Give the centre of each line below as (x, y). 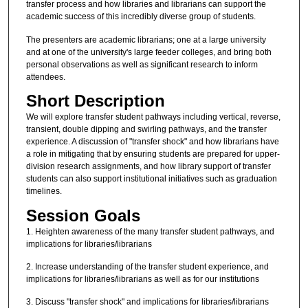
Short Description (95, 101)
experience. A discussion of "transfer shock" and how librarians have (152, 142)
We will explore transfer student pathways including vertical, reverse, (153, 117)
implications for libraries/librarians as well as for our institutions (142, 279)
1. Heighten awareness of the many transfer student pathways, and (150, 231)
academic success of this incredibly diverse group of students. (141, 17)
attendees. (45, 77)
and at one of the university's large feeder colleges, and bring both (148, 52)
